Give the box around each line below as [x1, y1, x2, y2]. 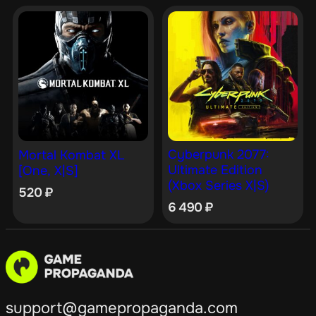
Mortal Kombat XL [18, 147, 124, 163]
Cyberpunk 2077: [167, 147, 269, 163]
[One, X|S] [18, 162, 78, 178]
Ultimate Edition [167, 162, 262, 178]
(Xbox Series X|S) [167, 178, 269, 194]
